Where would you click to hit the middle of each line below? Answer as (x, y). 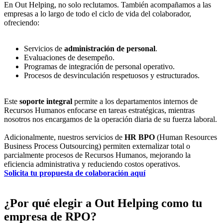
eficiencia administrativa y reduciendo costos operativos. (92, 164)
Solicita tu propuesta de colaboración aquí (75, 173)
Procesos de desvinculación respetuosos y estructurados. (112, 76)
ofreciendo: (22, 23)
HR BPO (140, 137)
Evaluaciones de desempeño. (69, 58)
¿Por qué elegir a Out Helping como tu (103, 203)
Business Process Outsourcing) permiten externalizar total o (97, 146)
